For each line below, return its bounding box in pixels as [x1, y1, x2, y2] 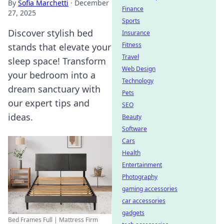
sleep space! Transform [8, 55, 106, 67]
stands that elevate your [8, 41, 111, 53]
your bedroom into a [8, 69, 95, 81]
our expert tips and [8, 97, 89, 109]
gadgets [122, 208, 144, 217]
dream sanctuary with [8, 83, 100, 95]
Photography [122, 172, 157, 181]
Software [122, 124, 147, 133]
